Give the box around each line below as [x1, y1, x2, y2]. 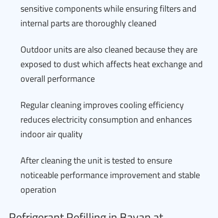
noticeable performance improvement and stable [20, 167, 200, 183]
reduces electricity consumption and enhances [20, 111, 192, 127]
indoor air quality [20, 126, 83, 142]
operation [20, 182, 56, 198]
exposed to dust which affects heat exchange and [20, 56, 203, 72]
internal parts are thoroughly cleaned [20, 15, 157, 31]
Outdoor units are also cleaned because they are [20, 41, 198, 57]
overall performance [20, 71, 95, 87]
